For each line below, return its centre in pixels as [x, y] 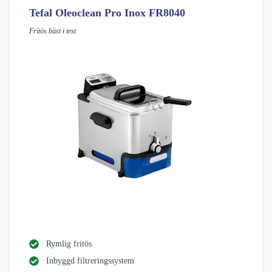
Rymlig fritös [69, 244]
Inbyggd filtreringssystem [90, 261]
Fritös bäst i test [53, 31]
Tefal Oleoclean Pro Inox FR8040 [107, 13]
